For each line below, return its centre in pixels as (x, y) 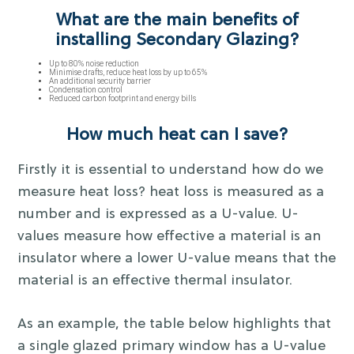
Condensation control (86, 89)
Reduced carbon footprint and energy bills (123, 98)
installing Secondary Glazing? (177, 40)
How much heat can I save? (177, 135)
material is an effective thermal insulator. (155, 281)
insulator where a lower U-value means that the (177, 258)
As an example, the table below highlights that (175, 324)
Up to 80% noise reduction (94, 63)
